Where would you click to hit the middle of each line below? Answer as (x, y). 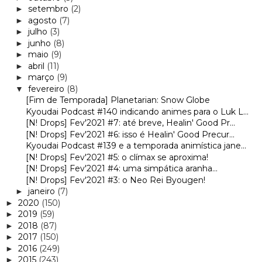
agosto (43, 20)
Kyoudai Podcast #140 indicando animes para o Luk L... (137, 111)
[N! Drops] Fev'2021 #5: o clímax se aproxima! (117, 157)
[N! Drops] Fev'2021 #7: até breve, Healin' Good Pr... (130, 123)
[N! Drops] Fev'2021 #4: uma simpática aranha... (121, 169)
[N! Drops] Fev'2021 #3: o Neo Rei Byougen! (115, 180)
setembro (49, 9)
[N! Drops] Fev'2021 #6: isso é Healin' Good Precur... (130, 134)
